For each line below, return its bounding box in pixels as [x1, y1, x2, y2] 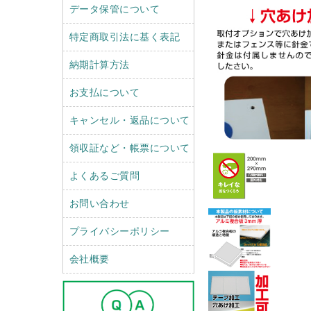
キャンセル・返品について [69, 114, 190, 126]
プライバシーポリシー [69, 225, 170, 237]
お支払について [69, 86, 140, 98]
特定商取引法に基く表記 [69, 31, 180, 42]
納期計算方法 [69, 58, 130, 70]
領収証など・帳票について [69, 142, 190, 153]
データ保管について [69, 3, 160, 15]
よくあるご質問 [69, 169, 140, 181]
